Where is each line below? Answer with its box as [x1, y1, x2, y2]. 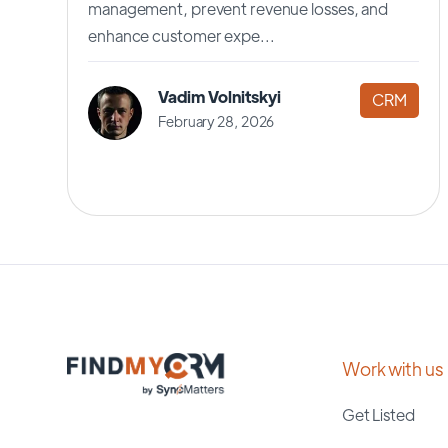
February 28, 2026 [158, 111, 275, 130]
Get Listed [341, 403, 415, 425]
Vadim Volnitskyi [158, 85, 281, 107]
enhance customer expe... [88, 24, 275, 46]
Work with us [341, 356, 443, 380]
